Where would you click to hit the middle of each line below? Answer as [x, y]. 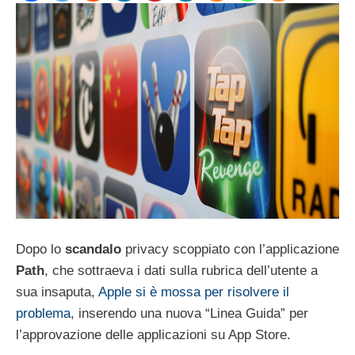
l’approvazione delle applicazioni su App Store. [153, 335]
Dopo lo [40, 250]
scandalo [93, 250]
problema [43, 314]
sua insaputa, [57, 292]
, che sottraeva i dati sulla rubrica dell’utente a [181, 271]
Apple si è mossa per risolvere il [194, 292]
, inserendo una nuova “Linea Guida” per [189, 314]
